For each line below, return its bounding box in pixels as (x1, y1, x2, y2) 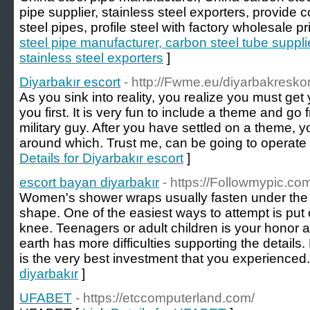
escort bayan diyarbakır (19, 175, 159, 190)
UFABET (19, 291, 72, 305)
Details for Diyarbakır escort (19, 151, 183, 165)
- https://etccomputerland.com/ (75, 291, 255, 305)
